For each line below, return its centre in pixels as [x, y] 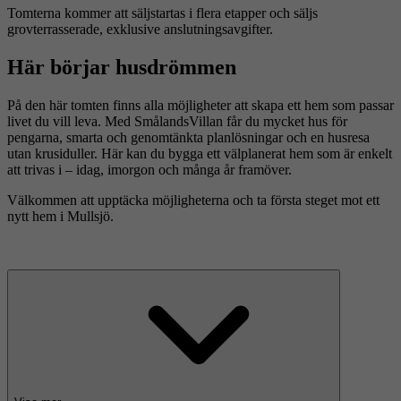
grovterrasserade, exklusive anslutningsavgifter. [140, 30]
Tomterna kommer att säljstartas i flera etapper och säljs [162, 13]
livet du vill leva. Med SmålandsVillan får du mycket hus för [177, 122]
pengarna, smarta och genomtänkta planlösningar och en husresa [188, 138]
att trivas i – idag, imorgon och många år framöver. [149, 170]
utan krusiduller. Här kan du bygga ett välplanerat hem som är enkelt [200, 154]
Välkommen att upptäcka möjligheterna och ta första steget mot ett [193, 200]
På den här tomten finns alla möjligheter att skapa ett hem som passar [200, 106]
